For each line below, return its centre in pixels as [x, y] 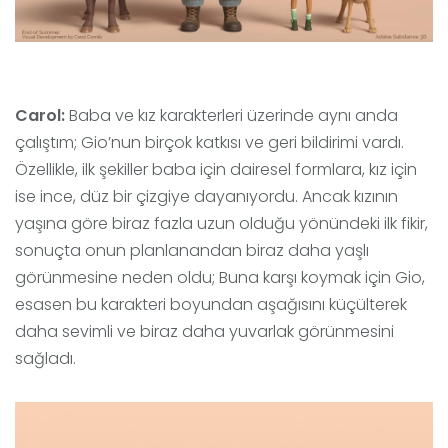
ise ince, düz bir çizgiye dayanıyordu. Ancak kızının [206, 197]
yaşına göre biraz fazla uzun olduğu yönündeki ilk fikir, [221, 224]
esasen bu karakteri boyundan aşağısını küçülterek [211, 305]
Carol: [40, 116]
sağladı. [45, 359]
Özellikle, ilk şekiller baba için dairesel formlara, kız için [216, 170]
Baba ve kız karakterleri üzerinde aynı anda [231, 116]
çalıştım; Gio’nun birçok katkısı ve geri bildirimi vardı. [209, 143]
